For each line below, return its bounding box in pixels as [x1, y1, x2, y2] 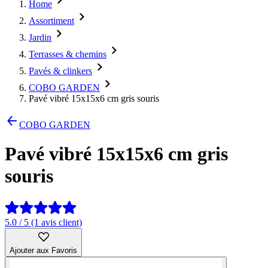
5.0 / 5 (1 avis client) [5, 217, 82, 227]
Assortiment [29, 16, 74, 26]
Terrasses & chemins [29, 49, 106, 59]
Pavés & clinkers [29, 66, 92, 76]
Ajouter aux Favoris [10, 245, 77, 255]
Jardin [29, 32, 51, 42]
